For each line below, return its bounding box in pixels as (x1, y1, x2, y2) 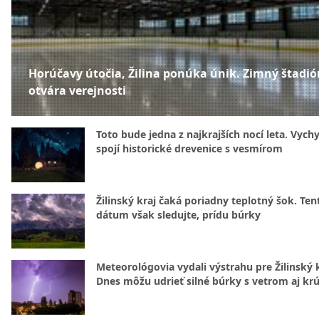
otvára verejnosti (28, 83, 126, 98)
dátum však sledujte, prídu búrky (96, 208, 261, 221)
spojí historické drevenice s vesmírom (96, 142, 283, 155)
